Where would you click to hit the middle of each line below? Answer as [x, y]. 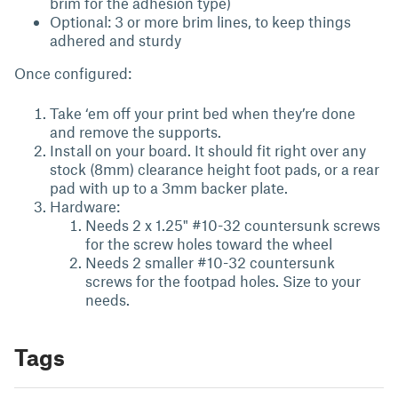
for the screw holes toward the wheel [209, 243]
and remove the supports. [135, 131]
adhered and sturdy [115, 40]
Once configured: [73, 73]
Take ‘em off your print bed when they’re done [203, 113]
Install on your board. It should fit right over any [208, 150]
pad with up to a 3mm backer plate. [169, 187]
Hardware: [85, 206]
